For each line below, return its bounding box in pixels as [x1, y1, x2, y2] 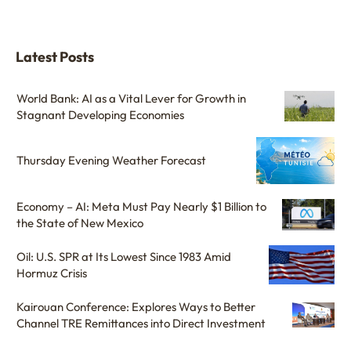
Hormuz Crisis [16, 265, 87, 280]
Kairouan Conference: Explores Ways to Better [16, 299, 255, 314]
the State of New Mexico [16, 215, 143, 230]
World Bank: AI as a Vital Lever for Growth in [16, 90, 246, 106]
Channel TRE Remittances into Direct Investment [16, 315, 266, 331]
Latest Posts [16, 47, 94, 66]
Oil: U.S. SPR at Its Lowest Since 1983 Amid [16, 248, 231, 264]
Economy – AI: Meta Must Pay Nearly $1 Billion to [16, 198, 266, 214]
